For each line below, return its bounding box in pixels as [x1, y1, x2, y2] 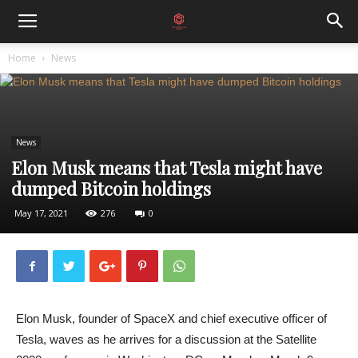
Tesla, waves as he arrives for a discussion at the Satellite [16, 332, 316, 346]
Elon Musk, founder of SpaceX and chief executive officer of [16, 312, 327, 325]
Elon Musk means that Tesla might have [11, 156, 322, 180]
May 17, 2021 [14, 207, 68, 219]
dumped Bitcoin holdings [11, 177, 211, 201]
